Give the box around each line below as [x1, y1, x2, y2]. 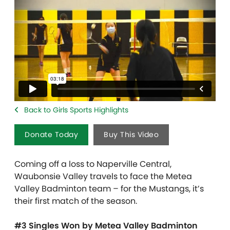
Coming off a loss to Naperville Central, [14, 158, 171, 170]
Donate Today [25, 129, 78, 140]
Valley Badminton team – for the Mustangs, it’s [14, 182, 204, 195]
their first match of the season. [14, 195, 137, 207]
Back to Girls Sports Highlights [24, 104, 128, 115]
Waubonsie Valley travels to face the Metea [14, 170, 192, 182]
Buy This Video [104, 129, 159, 140]
